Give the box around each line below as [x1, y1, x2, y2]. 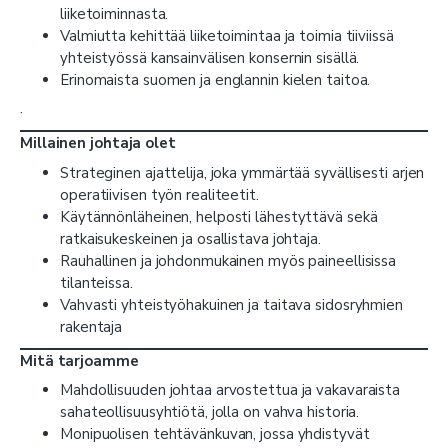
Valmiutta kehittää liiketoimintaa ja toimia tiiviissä [60, 25, 394, 46]
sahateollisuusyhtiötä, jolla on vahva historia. [60, 402, 360, 423]
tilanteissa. [60, 272, 133, 293]
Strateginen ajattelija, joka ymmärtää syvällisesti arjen [60, 162, 425, 183]
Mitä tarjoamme [20, 350, 139, 371]
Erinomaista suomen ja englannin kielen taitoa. [60, 69, 371, 90]
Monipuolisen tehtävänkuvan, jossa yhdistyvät [60, 424, 370, 445]
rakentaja [60, 316, 123, 337]
